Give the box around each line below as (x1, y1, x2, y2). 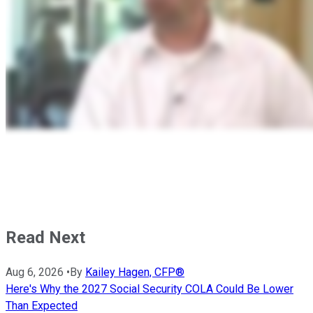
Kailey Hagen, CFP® (85, 265, 184, 279)
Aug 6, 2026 (6, 265, 64, 279)
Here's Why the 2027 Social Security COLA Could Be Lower (6, 282, 293, 296)
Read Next (6, 227, 85, 247)
